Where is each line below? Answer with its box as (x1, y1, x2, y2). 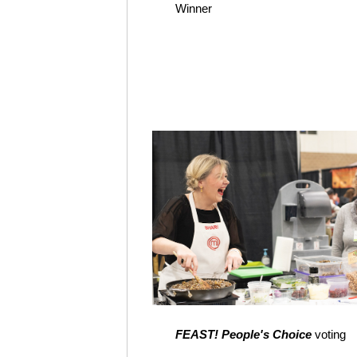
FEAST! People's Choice (175, 328, 312, 341)
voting (312, 328, 346, 341)
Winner (175, 2, 212, 15)
